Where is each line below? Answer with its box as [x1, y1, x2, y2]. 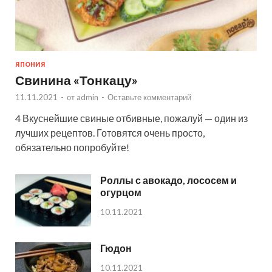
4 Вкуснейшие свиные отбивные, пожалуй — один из [15, 112, 248, 124]
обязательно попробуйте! [15, 141, 129, 154]
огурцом [100, 186, 141, 199]
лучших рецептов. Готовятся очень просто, [15, 127, 205, 139]
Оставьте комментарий [107, 92, 191, 103]
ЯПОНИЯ [15, 61, 46, 69]
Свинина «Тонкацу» [15, 72, 138, 88]
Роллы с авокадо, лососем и [100, 174, 237, 186]
